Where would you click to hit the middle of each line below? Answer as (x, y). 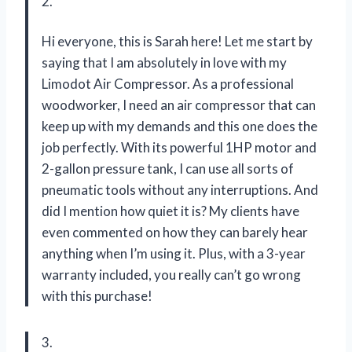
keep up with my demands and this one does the (180, 126)
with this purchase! (97, 295)
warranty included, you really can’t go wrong (171, 274)
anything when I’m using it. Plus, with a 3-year (174, 253)
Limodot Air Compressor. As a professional (168, 83)
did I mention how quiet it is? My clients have (170, 211)
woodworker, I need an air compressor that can (179, 104)
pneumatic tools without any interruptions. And (180, 189)
